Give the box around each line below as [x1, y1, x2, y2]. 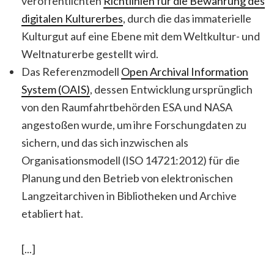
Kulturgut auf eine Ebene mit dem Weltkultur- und [21, 29, 260, 43]
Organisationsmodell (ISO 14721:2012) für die [21, 153, 240, 167]
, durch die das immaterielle [123, 11, 251, 25]
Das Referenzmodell [21, 64, 121, 78]
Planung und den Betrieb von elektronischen [21, 171, 233, 185]
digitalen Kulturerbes [21, 11, 123, 25]
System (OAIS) [21, 82, 90, 96]
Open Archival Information [121, 64, 248, 78]
